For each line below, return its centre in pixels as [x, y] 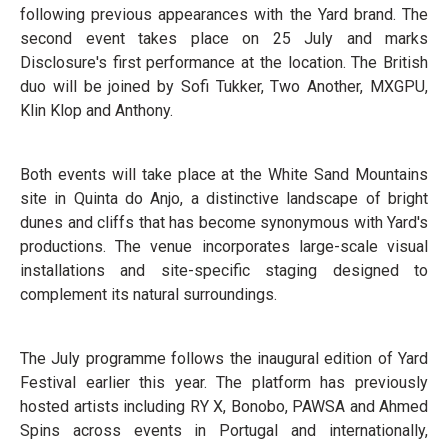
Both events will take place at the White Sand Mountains [224, 175]
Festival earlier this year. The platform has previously [224, 383]
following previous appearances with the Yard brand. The [224, 15]
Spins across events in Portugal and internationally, [224, 431]
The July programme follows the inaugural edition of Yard [224, 359]
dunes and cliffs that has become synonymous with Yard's [224, 223]
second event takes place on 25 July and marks [224, 39]
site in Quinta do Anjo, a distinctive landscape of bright [224, 199]
